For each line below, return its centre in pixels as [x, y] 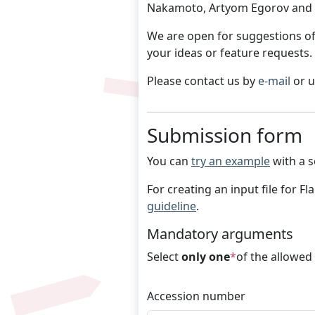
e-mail [274, 81]
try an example [231, 161]
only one [206, 257]
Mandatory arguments [220, 234]
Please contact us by [202, 81]
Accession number [196, 296]
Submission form [225, 135]
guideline [172, 206]
